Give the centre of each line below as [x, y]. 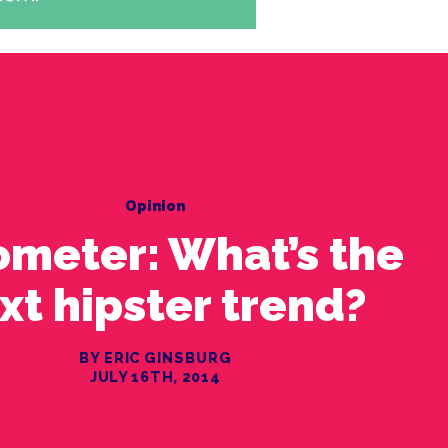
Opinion [155, 205]
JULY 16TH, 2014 [155, 376]
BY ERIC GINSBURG [155, 357]
